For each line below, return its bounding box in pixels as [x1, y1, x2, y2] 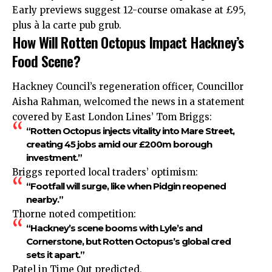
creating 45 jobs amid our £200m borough [25, 138, 212, 150]
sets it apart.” [25, 248, 84, 260]
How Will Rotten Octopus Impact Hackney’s [12, 31, 244, 53]
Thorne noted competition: [12, 208, 136, 220]
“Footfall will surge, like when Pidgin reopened [25, 180, 226, 192]
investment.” [25, 151, 82, 163]
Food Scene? [12, 50, 80, 72]
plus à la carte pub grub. [12, 19, 121, 32]
